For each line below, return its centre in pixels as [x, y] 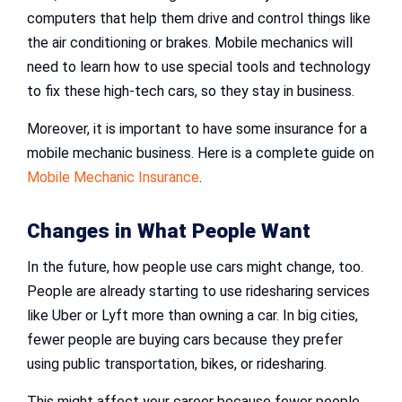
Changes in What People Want [169, 232]
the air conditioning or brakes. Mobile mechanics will [190, 43]
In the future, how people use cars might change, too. [195, 267]
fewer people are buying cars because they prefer [185, 340]
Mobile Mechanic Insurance [113, 178]
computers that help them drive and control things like [199, 19]
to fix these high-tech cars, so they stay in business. [191, 92]
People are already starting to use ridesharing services [198, 292]
